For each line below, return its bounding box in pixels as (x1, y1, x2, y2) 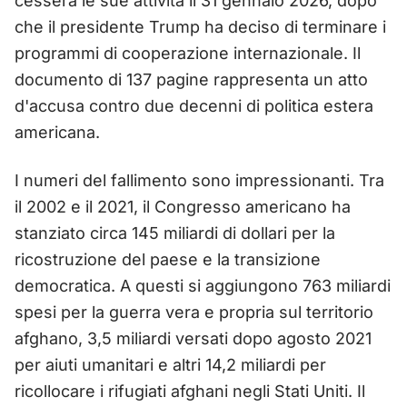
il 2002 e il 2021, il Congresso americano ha (15, 196, 351, 216)
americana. (15, 122, 100, 142)
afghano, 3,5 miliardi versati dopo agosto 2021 (15, 328, 372, 348)
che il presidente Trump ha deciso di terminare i (15, 16, 386, 36)
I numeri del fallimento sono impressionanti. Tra (15, 170, 384, 190)
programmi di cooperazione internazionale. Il (15, 43, 361, 63)
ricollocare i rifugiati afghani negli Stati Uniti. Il (15, 381, 365, 401)
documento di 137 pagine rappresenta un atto (15, 69, 368, 89)
